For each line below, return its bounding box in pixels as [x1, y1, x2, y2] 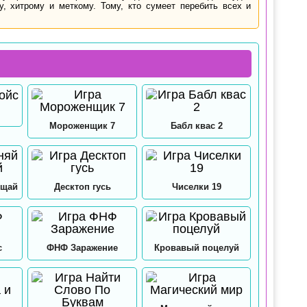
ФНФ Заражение [47, 242, 119, 253]
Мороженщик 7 [49, 120, 116, 131]
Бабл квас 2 [170, 120, 223, 131]
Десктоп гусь [53, 181, 111, 192]
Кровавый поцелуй [153, 242, 239, 253]
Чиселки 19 [171, 181, 221, 192]
